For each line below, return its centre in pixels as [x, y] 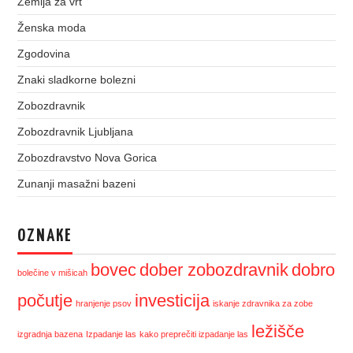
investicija [173, 300]
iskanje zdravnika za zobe [263, 303]
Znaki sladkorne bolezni [77, 79]
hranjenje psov [104, 303]
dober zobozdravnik [214, 269]
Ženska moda [52, 27]
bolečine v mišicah [53, 272]
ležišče [278, 331]
